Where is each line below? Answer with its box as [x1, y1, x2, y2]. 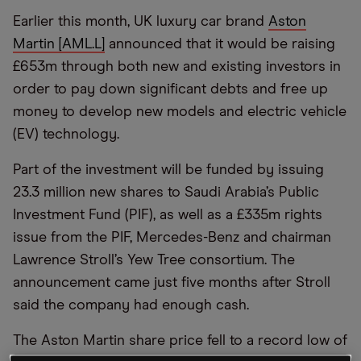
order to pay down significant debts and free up [13, 82, 328, 97]
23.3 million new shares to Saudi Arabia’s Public [13, 185, 319, 200]
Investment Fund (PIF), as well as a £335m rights [13, 208, 322, 222]
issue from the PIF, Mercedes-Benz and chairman [13, 230, 331, 245]
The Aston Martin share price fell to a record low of [13, 334, 347, 348]
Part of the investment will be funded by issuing [13, 163, 324, 177]
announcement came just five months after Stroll [13, 276, 330, 290]
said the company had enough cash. [13, 298, 249, 313]
